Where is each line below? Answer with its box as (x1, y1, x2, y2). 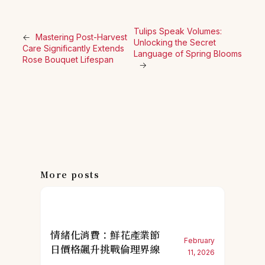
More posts (40, 169, 99, 181)
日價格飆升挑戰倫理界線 (50, 242, 160, 257)
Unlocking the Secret (133, 37, 216, 48)
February (184, 236, 215, 245)
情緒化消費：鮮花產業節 (50, 228, 160, 243)
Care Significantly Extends (22, 43, 124, 53)
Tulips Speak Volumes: (133, 26, 222, 37)
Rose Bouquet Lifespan (22, 54, 114, 64)
